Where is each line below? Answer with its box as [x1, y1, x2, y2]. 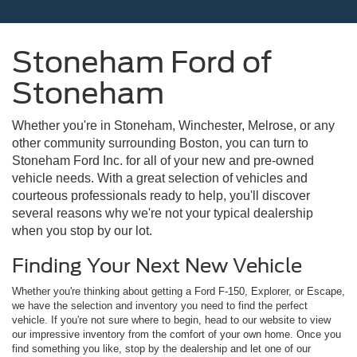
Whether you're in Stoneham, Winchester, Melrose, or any [12, 118, 335, 132]
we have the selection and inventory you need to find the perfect [12, 299, 308, 312]
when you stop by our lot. [12, 223, 152, 237]
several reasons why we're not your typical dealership [12, 206, 313, 220]
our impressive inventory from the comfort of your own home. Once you [12, 328, 341, 340]
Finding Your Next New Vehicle [12, 253, 302, 277]
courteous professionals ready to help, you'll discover [12, 188, 310, 202]
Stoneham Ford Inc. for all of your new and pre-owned [12, 153, 314, 167]
